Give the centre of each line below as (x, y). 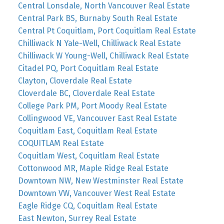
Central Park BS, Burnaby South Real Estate (97, 18)
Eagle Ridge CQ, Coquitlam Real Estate (87, 205)
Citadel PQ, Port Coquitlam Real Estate (88, 68)
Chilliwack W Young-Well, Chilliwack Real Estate (103, 55)
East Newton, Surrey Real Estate (77, 218)
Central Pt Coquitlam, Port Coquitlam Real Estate (107, 30)
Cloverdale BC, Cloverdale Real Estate (86, 93)
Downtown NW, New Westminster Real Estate (100, 180)
